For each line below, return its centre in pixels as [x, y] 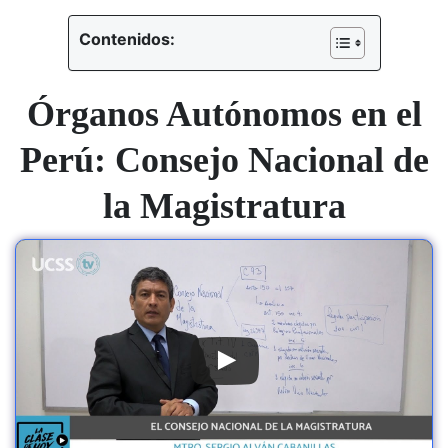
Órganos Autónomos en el [224, 114]
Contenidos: [126, 39]
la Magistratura [224, 206]
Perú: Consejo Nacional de [224, 160]
